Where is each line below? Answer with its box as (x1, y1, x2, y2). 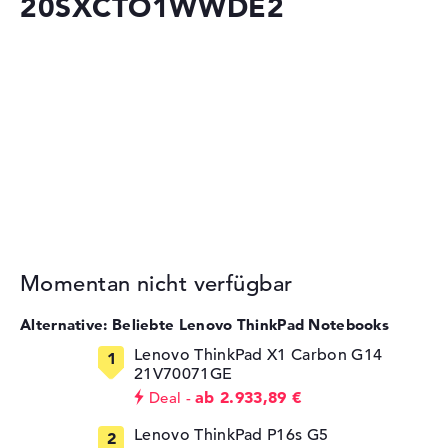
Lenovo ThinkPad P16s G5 (134, 425, 329, 446)
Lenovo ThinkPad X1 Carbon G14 (134, 345, 383, 366)
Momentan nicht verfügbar (20, 270, 293, 298)
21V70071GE (134, 364, 233, 385)
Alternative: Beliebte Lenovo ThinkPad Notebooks (20, 315, 390, 335)
